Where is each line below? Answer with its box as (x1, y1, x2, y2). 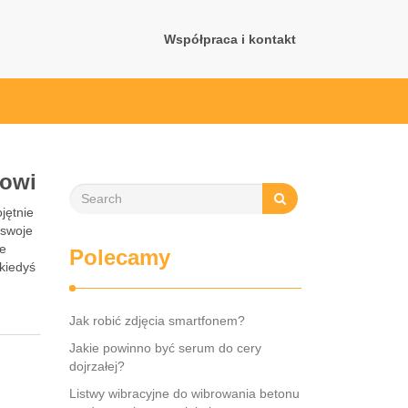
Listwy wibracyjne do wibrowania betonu (69, 386, 300, 401)
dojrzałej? (69, 359, 125, 373)
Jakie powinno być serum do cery (69, 341, 261, 355)
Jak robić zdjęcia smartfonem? (69, 313, 245, 328)
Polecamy (69, 245, 170, 270)
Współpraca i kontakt (164, 32, 296, 46)
